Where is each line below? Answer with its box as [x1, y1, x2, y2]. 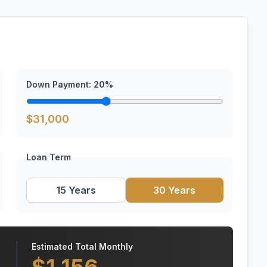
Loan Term [26, 152, 71, 162]
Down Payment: [26, 79, 94, 89]
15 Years [55, 184, 96, 196]
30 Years [153, 184, 196, 196]
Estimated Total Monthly [32, 241, 133, 252]
